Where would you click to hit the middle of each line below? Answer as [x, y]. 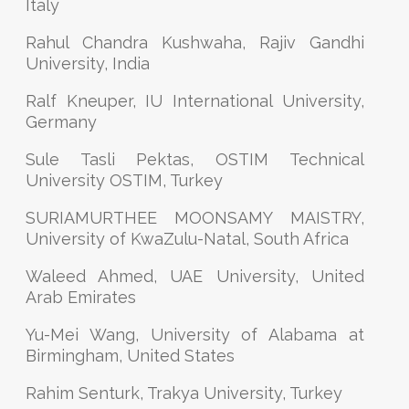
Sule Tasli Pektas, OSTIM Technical [195, 159]
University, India [88, 63]
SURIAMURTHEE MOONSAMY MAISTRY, [195, 218]
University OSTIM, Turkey [124, 180]
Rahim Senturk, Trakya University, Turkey [184, 393]
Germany [61, 122]
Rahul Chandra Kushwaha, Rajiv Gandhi [195, 42]
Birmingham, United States [130, 356]
